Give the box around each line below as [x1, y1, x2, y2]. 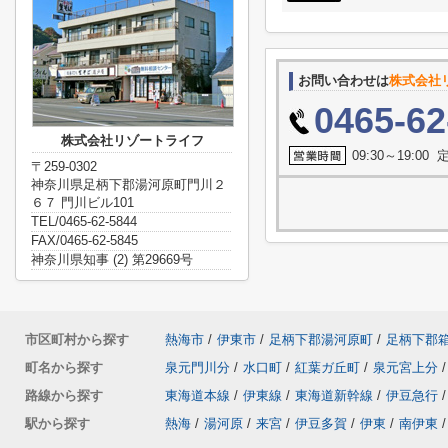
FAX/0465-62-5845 [31, 233, 138, 248]
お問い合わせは [298, 73, 389, 88]
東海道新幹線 [295, 388, 373, 403]
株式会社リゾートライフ [60, 133, 204, 148]
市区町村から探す [25, 332, 129, 347]
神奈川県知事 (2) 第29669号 [31, 252, 193, 267]
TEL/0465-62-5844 [31, 214, 137, 229]
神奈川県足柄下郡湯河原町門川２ [31, 177, 226, 192]
